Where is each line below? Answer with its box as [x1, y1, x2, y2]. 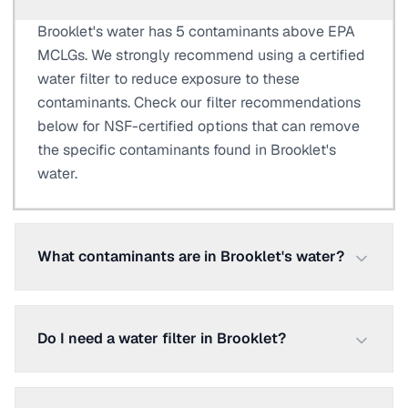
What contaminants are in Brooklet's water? [37, 247, 344, 266]
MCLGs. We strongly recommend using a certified [37, 46, 365, 65]
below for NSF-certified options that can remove [37, 117, 360, 136]
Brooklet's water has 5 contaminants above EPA [37, 22, 355, 41]
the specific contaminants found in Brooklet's [37, 140, 336, 159]
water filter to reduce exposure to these [37, 69, 300, 88]
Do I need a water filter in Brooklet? [37, 329, 286, 348]
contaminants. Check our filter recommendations [37, 93, 361, 112]
